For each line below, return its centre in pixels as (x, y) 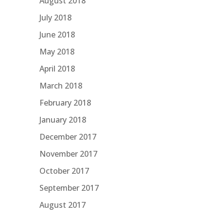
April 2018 (57, 68)
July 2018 (55, 17)
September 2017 (69, 188)
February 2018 (65, 102)
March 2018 (61, 85)
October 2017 (64, 171)
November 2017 (68, 154)
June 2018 (57, 34)
